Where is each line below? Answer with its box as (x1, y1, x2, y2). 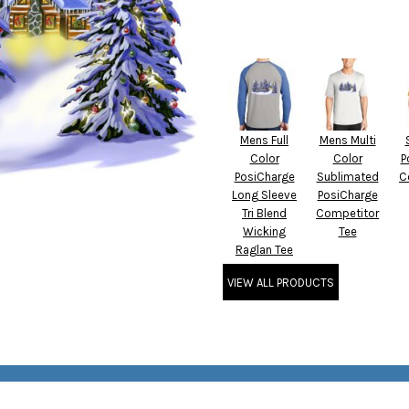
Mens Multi (319, 133, 376, 147)
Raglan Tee (236, 243, 293, 257)
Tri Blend (242, 206, 287, 220)
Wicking (243, 225, 286, 238)
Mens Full (240, 133, 288, 147)
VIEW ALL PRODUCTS (227, 275, 334, 289)
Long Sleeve (232, 188, 297, 202)
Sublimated (316, 170, 379, 184)
